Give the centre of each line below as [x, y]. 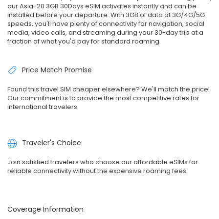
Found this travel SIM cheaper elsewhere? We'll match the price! [109, 89]
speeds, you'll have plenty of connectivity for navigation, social [106, 23]
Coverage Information [45, 209]
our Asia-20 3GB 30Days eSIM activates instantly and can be [102, 6]
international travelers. [43, 107]
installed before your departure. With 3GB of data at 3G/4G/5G [106, 15]
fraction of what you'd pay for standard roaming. [84, 41]
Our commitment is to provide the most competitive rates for [103, 98]
